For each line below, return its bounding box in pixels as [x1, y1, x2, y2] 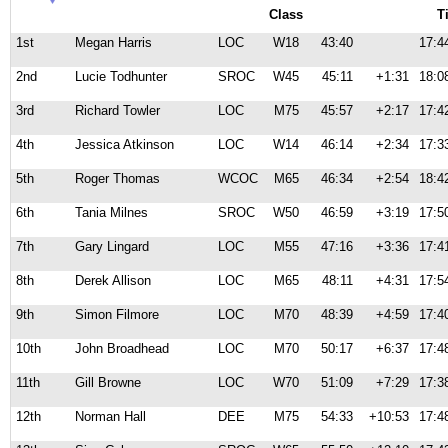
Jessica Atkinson [75, 137, 174, 152]
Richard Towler [75, 103, 160, 118]
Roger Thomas [75, 171, 160, 186]
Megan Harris [75, 35, 152, 50]
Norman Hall [75, 409, 146, 424]
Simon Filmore [75, 307, 159, 322]
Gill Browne [75, 375, 141, 390]
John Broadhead [75, 341, 169, 356]
